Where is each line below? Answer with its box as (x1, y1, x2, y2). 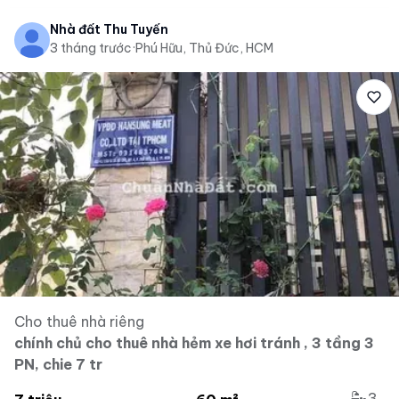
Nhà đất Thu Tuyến (50, 21, 168, 37)
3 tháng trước (50, 40, 132, 56)
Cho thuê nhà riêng (14, 313, 144, 330)
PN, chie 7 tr (14, 355, 102, 373)
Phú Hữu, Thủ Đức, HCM (135, 40, 273, 56)
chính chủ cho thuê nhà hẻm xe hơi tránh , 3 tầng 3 (14, 334, 374, 352)
